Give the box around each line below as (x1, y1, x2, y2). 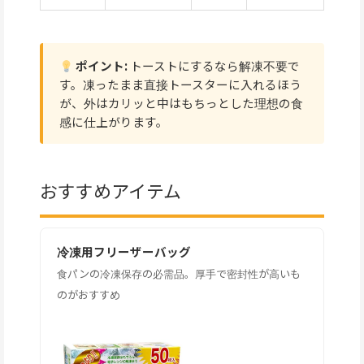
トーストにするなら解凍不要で (127, 57, 300, 75)
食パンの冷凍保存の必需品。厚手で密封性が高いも (57, 266, 301, 282)
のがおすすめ (57, 287, 120, 303)
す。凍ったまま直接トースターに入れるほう (59, 76, 301, 93)
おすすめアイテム (40, 178, 181, 204)
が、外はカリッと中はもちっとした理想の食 (59, 94, 303, 112)
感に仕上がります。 (59, 113, 168, 131)
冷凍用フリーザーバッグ (57, 243, 191, 261)
